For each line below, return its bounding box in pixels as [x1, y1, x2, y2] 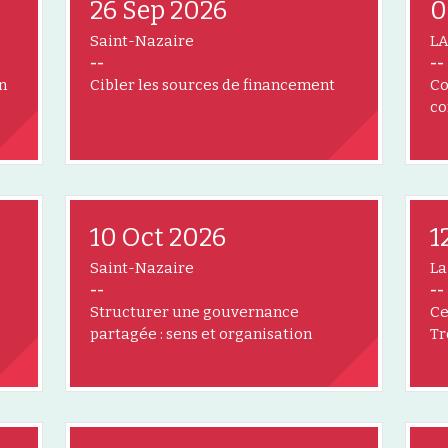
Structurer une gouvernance [90, 303, 299, 321]
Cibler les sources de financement [90, 76, 335, 94]
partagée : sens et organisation [90, 325, 312, 343]
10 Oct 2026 [90, 223, 226, 253]
